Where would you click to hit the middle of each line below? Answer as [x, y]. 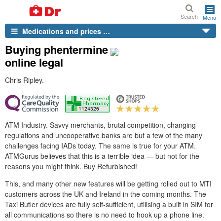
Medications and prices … [65, 31]
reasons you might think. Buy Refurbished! [71, 166]
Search [189, 16]
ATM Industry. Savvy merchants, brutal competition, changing [100, 125]
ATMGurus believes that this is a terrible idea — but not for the [102, 156]
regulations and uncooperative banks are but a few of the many [104, 135]
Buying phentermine [56, 49]
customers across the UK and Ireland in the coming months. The [106, 194]
